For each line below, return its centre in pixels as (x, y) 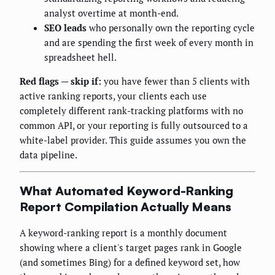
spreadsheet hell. (80, 57)
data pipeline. (48, 155)
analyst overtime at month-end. (111, 13)
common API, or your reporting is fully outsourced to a (134, 126)
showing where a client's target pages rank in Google (131, 247)
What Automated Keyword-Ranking (126, 191)
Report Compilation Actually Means (126, 207)
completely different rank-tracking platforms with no (131, 111)
